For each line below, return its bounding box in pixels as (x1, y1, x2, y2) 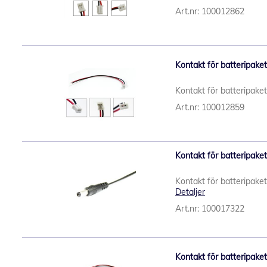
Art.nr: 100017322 (175, 203, 244, 214)
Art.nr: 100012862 (175, 6, 244, 17)
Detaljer (175, 187, 205, 197)
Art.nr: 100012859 (175, 102, 244, 113)
